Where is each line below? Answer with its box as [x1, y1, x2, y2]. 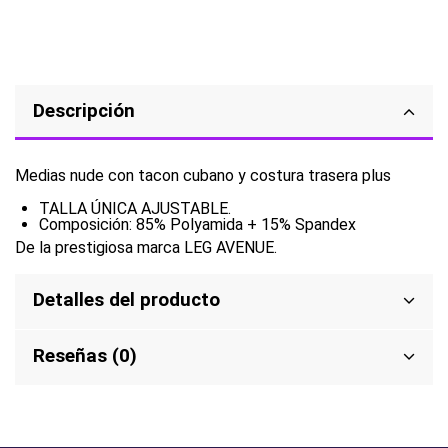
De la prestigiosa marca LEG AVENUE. [15, 238, 277, 258]
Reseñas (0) [33, 345, 137, 368]
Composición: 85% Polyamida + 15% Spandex [39, 214, 356, 234]
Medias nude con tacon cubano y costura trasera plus [15, 166, 391, 186]
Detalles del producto [33, 289, 220, 312]
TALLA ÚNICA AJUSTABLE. [39, 198, 231, 218]
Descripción [33, 99, 135, 122]
